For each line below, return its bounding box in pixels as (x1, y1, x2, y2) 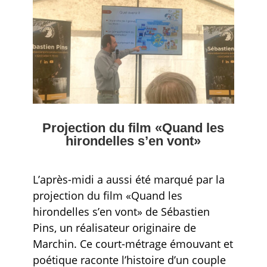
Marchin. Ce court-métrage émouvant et (32, 236, 233, 251)
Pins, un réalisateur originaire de (32, 220, 196, 235)
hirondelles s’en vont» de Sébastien (32, 204, 210, 219)
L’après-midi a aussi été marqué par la (32, 172, 225, 187)
